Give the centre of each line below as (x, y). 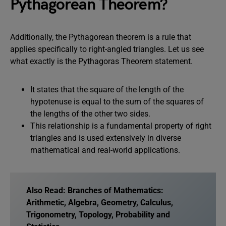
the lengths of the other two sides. (91, 114)
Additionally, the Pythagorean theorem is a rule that (101, 37)
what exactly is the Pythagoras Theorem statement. (103, 61)
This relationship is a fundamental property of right (121, 126)
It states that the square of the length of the (107, 90)
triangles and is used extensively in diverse (106, 138)
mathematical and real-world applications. (105, 150)
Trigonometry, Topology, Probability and (98, 215)
